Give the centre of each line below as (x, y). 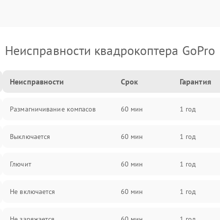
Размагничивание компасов (53, 109)
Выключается (30, 137)
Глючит (21, 164)
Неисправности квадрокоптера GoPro (110, 50)
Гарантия (195, 82)
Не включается (33, 192)
